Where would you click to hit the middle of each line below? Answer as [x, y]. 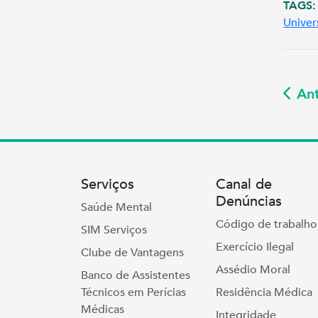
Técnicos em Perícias [133, 292]
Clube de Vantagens [132, 253]
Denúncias [249, 201]
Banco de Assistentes [136, 275]
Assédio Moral [253, 270]
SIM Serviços [114, 230]
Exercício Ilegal [255, 247]
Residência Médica [264, 292]
